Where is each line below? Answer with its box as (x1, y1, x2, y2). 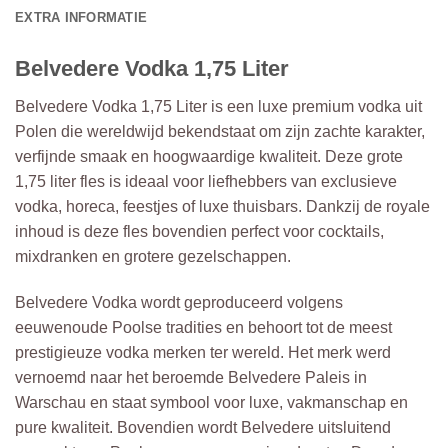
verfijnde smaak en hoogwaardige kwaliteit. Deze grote (15, 148, 403, 166)
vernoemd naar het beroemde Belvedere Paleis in (15, 368, 367, 386)
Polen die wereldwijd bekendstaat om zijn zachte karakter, (15, 123, 425, 141)
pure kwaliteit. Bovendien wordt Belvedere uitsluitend (15, 418, 391, 436)
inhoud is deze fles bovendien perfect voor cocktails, (15, 223, 384, 241)
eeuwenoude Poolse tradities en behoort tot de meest (15, 318, 392, 336)
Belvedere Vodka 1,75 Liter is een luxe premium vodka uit (15, 98, 422, 116)
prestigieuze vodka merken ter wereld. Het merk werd (15, 343, 391, 361)
